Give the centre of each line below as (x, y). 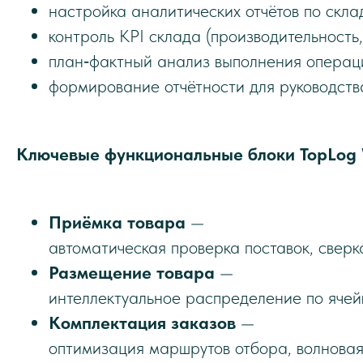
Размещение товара (132, 272)
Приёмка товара (117, 222)
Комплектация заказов (142, 322)
